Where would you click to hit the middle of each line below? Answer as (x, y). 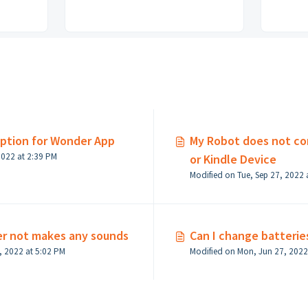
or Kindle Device (233, 159)
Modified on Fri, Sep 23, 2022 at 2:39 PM (42, 156)
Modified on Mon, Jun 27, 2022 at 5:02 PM (50, 251)
